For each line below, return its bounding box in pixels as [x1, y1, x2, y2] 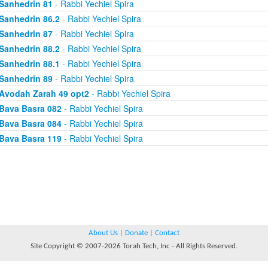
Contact [155, 229, 179, 237]
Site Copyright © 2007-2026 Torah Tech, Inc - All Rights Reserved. [31, 242, 237, 250]
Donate [125, 229, 148, 237]
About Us [89, 229, 118, 237]
